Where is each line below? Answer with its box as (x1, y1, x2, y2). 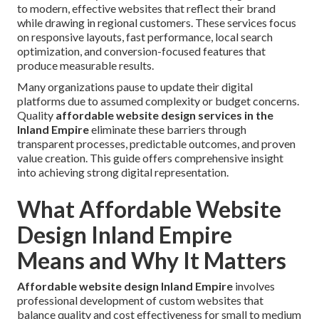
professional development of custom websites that (17, 293, 263, 308)
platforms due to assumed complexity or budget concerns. (17, 94, 299, 108)
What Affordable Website (17, 195, 281, 224)
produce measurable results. (17, 58, 154, 73)
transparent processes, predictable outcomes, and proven (17, 137, 296, 151)
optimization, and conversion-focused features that (17, 44, 266, 58)
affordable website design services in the (56, 108, 273, 122)
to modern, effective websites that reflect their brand (17, 1, 276, 16)
